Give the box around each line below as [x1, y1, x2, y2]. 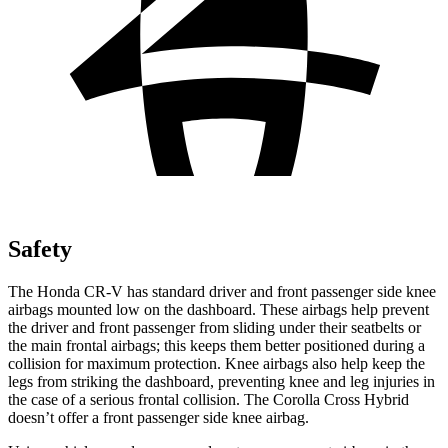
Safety [8, 235, 72, 262]
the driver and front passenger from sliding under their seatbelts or [8, 318, 421, 336]
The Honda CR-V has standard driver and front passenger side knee [8, 282, 436, 300]
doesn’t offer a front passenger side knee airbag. [8, 408, 309, 426]
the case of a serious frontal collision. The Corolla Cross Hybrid [8, 390, 409, 408]
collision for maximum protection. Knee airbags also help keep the [8, 354, 425, 372]
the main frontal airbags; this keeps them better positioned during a [8, 336, 425, 354]
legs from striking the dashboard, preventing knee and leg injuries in [8, 372, 435, 390]
